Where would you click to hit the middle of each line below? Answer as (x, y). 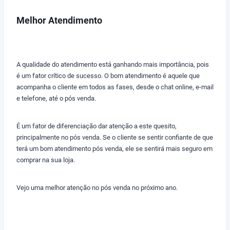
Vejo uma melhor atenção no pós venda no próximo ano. (97, 188)
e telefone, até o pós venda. (56, 99)
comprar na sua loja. (46, 160)
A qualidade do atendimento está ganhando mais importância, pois (113, 65)
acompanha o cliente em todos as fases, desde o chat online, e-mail (115, 87)
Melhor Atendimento (59, 21)
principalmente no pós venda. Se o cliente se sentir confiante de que (115, 138)
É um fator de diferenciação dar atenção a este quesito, (97, 126)
